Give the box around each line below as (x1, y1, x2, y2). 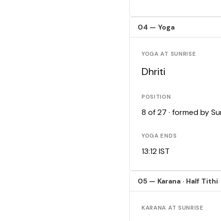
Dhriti (142, 65, 165, 78)
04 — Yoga (138, 23, 175, 32)
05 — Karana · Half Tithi (138, 177, 219, 186)
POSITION (142, 93, 171, 101)
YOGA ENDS (142, 132, 177, 140)
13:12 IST (142, 146, 170, 157)
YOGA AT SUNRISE (142, 50, 196, 58)
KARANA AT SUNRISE (142, 204, 204, 212)
